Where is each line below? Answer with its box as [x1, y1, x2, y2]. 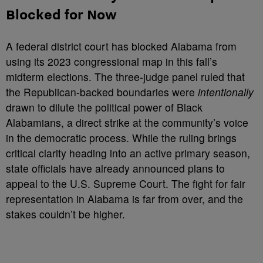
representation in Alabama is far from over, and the [6, 191, 243, 206]
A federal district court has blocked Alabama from [6, 39, 237, 53]
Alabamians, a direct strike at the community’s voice [6, 115, 248, 130]
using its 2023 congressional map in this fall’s [6, 54, 217, 69]
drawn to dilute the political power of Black [6, 100, 203, 114]
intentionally [198, 85, 254, 99]
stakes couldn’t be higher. [6, 207, 125, 221]
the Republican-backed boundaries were [6, 85, 198, 99]
